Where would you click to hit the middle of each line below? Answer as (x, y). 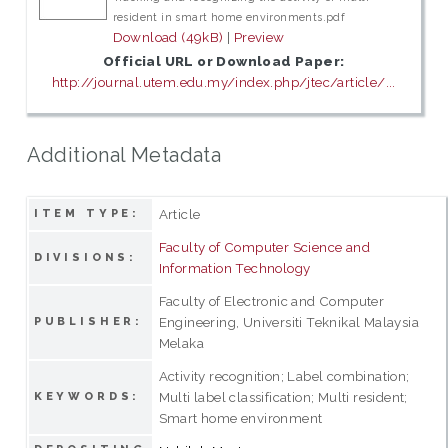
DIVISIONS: (85, 257)
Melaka (181, 342)
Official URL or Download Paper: (223, 61)
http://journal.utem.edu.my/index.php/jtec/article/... (223, 82)
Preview (259, 37)
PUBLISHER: (88, 321)
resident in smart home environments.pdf (229, 17)
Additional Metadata (124, 154)
